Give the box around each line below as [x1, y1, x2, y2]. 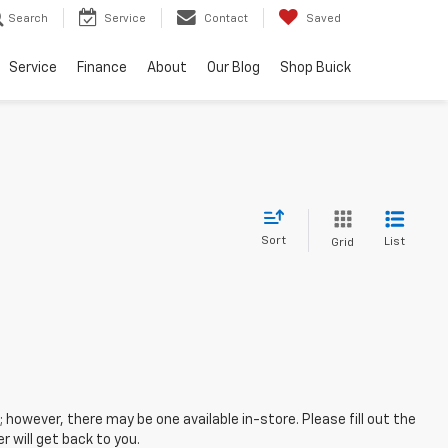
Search [8, 13, 48, 25]
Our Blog [207, 61, 260, 76]
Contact [204, 13, 248, 25]
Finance [77, 61, 127, 76]
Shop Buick [280, 61, 351, 76]
